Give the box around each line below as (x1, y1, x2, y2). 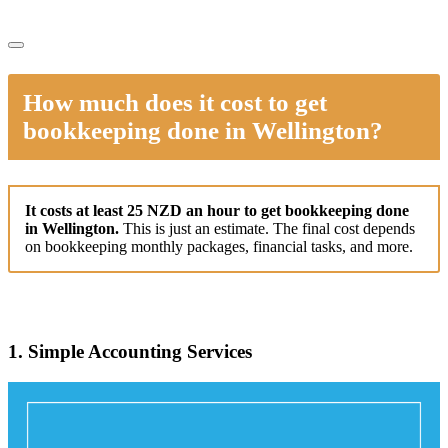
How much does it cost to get (23, 88, 327, 116)
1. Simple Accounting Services (8, 341, 252, 363)
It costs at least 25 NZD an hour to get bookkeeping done (25, 201, 409, 219)
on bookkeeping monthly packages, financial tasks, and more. (25, 237, 413, 255)
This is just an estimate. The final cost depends (123, 219, 415, 237)
